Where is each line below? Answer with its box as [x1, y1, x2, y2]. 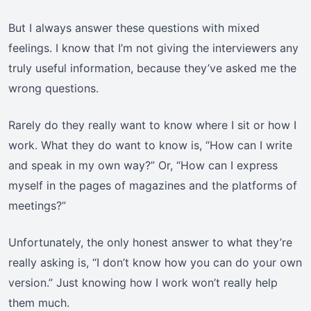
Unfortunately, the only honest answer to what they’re [8, 235, 292, 250]
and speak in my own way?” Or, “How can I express [8, 158, 278, 173]
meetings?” [8, 199, 66, 213]
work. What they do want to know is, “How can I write [8, 138, 292, 153]
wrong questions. [8, 81, 99, 96]
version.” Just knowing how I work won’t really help [8, 276, 278, 290]
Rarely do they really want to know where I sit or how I [8, 118, 296, 133]
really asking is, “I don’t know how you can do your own [8, 255, 302, 270]
